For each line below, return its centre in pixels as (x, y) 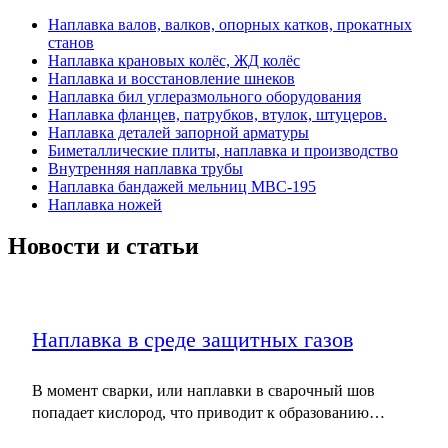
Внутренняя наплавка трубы (145, 168)
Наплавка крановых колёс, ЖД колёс (174, 60)
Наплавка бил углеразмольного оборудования (204, 96)
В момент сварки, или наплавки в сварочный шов (203, 391)
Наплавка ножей (105, 204)
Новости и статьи (103, 246)
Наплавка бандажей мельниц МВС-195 (182, 186)
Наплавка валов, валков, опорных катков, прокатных (230, 24)
